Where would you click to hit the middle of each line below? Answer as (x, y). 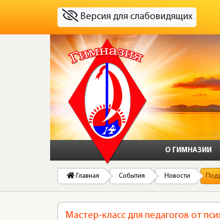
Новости (177, 176)
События (132, 176)
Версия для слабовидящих (135, 17)
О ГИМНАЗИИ (188, 151)
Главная (87, 176)
